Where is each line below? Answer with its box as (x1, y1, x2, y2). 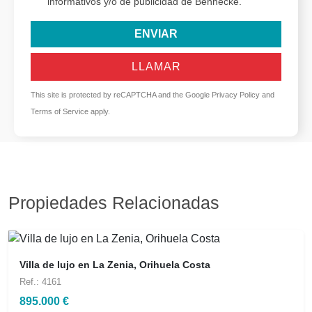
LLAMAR (131, 61, 181, 72)
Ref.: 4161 (19, 276, 61, 287)
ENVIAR (134, 28, 178, 40)
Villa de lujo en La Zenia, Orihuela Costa (19, 258, 210, 270)
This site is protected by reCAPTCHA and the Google (31, 91, 212, 99)
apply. (88, 107, 110, 116)
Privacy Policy (212, 91, 260, 99)
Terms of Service (31, 107, 88, 116)
